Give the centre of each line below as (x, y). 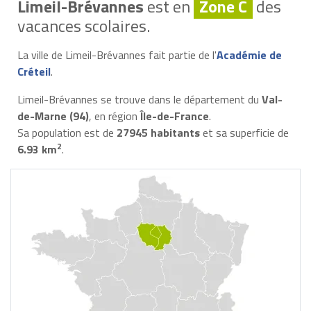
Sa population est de (67, 132)
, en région (114, 116)
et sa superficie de (244, 132)
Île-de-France (174, 116)
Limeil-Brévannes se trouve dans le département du (139, 99)
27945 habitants (158, 132)
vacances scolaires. (83, 25)
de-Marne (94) (53, 116)
